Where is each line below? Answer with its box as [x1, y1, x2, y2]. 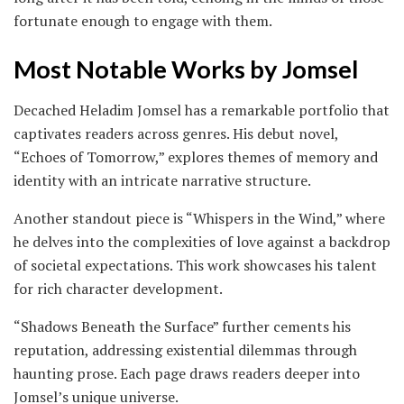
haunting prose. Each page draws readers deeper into [14, 363, 360, 383]
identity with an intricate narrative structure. [14, 170, 311, 190]
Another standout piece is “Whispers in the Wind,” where [14, 207, 385, 228]
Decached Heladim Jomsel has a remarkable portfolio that [14, 99, 390, 120]
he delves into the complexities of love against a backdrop [14, 231, 390, 252]
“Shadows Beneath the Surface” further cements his [14, 316, 351, 336]
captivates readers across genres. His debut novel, [14, 123, 338, 143]
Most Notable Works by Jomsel [14, 53, 358, 84]
